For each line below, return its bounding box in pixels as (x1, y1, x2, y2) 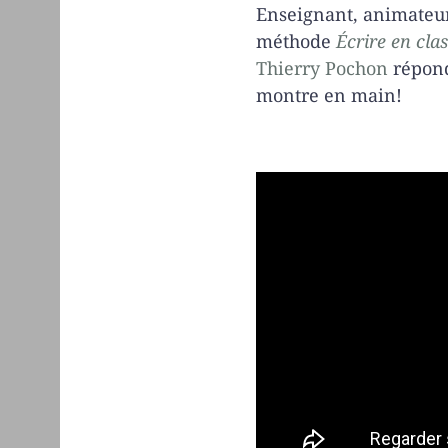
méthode (255, 28, 336, 53)
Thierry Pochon (255, 55, 388, 80)
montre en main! (255, 82, 402, 107)
